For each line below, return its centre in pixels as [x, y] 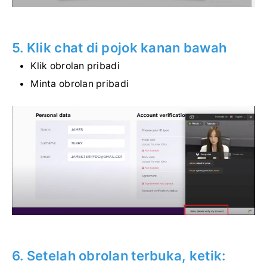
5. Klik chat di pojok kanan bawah [119, 48]
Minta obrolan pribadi [80, 84]
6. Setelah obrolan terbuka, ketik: [119, 255]
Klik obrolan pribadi [75, 66]
